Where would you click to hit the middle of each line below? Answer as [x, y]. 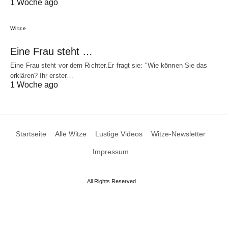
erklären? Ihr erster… [42, 76]
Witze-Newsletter [178, 134]
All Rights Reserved [111, 181]
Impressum [111, 152]
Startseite [31, 134]
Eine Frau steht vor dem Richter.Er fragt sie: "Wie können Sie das [109, 66]
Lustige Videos [119, 134]
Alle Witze [71, 134]
